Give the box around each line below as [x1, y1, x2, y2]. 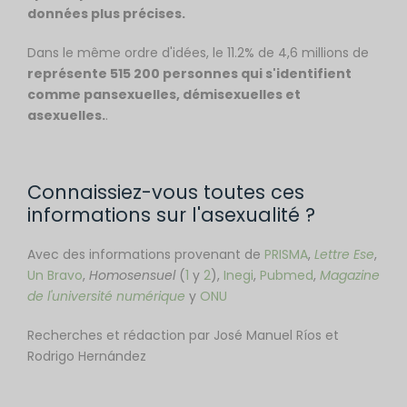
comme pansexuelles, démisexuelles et [27, 85, 301, 104]
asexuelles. [27, 106, 105, 124]
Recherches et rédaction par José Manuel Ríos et [27, 326, 339, 344]
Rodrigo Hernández [27, 347, 146, 365]
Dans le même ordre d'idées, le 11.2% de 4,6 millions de [27, 44, 369, 62]
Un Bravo [27, 266, 83, 284]
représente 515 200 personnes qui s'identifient [27, 65, 352, 83]
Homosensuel [89, 266, 175, 284]
